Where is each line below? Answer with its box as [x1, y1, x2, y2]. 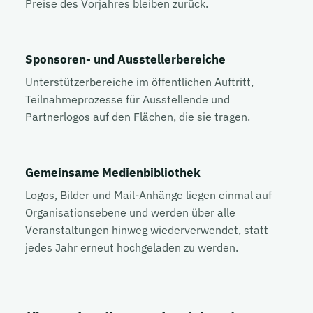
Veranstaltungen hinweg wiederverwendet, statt [25, 222, 268, 237]
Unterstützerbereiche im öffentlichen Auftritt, [25, 74, 254, 89]
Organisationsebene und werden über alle [25, 205, 235, 219]
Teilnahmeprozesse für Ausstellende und [25, 92, 230, 106]
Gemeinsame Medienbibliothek [25, 164, 201, 180]
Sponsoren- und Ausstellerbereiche [25, 51, 226, 67]
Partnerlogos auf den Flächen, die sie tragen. [25, 109, 250, 124]
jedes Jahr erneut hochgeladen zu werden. [25, 240, 238, 254]
